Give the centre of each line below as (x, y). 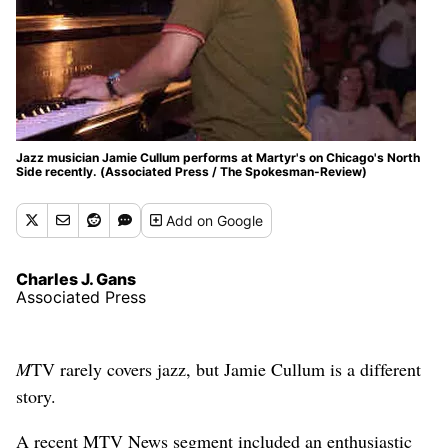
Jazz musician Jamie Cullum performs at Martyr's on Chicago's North (218, 157)
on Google (230, 220)
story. (36, 395)
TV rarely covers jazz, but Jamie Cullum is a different (226, 368)
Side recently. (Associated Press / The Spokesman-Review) (191, 171)
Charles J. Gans (76, 278)
